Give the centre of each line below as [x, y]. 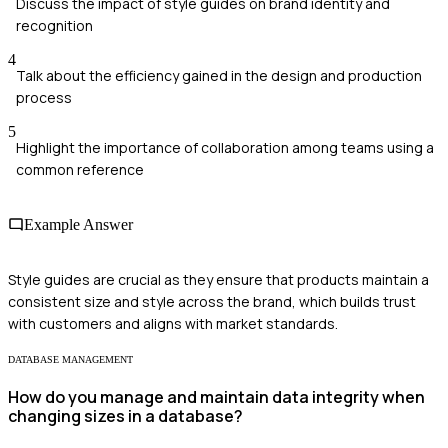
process [44, 97]
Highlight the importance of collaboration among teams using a [225, 147]
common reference [80, 169]
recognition [54, 25]
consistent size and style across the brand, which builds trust [212, 302]
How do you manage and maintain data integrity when [216, 397]
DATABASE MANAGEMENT [70, 360]
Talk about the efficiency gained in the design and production [219, 75]
